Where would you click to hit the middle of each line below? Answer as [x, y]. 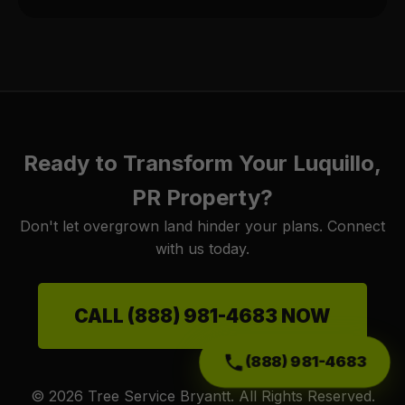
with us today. [202, 249]
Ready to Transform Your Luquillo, [202, 163]
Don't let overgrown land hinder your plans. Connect [202, 226]
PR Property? [202, 198]
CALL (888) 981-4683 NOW [202, 316]
